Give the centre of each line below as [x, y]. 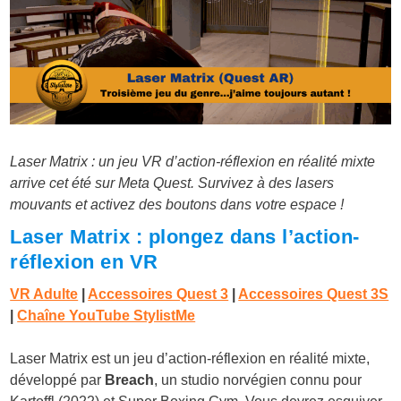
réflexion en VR [84, 262]
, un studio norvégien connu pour [258, 380]
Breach [130, 380]
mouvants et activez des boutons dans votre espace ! [177, 205]
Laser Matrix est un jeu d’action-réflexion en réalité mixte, [190, 359]
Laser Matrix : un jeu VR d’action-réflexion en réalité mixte [193, 162]
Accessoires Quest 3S [314, 294]
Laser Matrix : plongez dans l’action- [185, 237]
